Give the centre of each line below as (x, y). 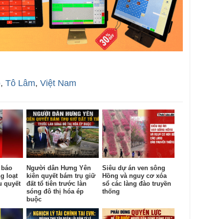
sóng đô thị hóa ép (55, 191)
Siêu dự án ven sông (134, 168)
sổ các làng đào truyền (137, 183)
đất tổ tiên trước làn (56, 183)
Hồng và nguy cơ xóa (134, 175)
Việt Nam (58, 83)
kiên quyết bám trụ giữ (61, 175)
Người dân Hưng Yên (59, 168)
